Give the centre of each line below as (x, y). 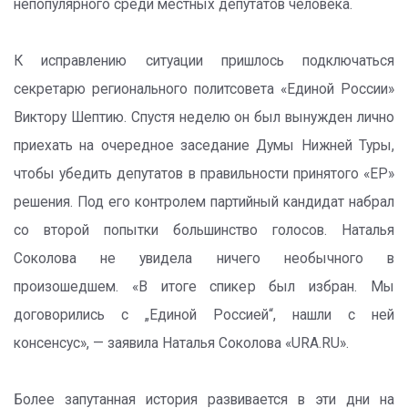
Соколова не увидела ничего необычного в (204, 259)
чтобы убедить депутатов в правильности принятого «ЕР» (204, 174)
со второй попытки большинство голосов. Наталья (204, 230)
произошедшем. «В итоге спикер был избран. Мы (204, 287)
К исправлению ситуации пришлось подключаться (204, 61)
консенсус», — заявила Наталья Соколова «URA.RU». (181, 343)
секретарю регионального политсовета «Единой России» (204, 89)
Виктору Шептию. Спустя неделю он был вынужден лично (204, 117)
